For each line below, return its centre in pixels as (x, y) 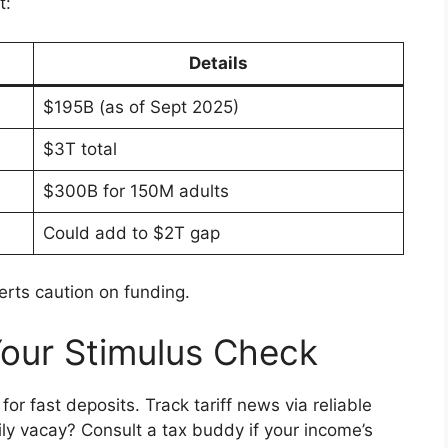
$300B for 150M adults (135, 190)
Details (218, 62)
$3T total (79, 148)
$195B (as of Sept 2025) (140, 106)
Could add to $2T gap (131, 232)
